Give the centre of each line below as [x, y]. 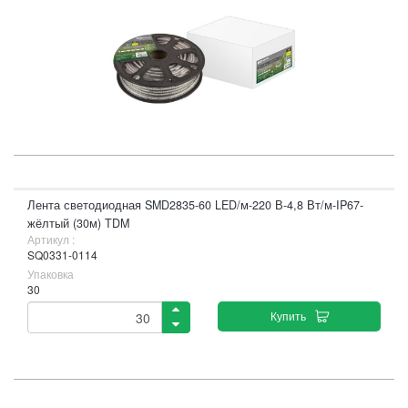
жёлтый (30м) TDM [78, 223]
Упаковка [51, 274]
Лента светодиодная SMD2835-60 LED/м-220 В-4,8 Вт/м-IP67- [195, 205]
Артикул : [51, 239]
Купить [288, 316]
